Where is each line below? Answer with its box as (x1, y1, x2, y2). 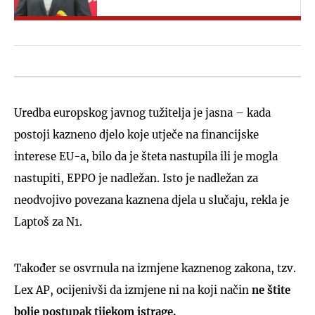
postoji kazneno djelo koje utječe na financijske (14, 128, 259, 141)
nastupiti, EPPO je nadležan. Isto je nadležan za (14, 172, 258, 185)
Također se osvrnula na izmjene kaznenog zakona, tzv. (14, 262, 296, 275)
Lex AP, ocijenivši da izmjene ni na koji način (14, 283, 252, 297)
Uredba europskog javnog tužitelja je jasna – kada (14, 106, 271, 120)
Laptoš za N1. (14, 215, 82, 229)
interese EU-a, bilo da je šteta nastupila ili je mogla (14, 150, 278, 163)
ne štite (252, 283, 290, 297)
